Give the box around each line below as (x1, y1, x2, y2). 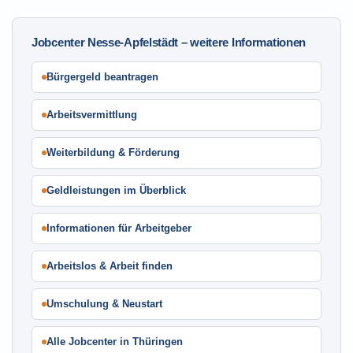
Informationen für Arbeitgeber (46, 222, 191, 234)
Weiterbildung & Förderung (46, 147, 180, 158)
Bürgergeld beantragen (46, 71, 158, 83)
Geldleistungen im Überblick (46, 184, 186, 196)
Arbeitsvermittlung (46, 109, 137, 121)
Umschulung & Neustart (46, 298, 162, 310)
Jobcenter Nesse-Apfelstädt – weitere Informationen (32, 35, 306, 49)
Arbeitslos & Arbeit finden (46, 260, 173, 272)
